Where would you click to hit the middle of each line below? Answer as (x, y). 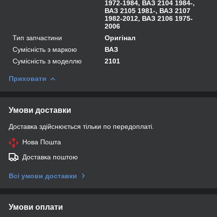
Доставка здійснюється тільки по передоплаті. (81, 126)
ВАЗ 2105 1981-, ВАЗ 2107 (148, 10)
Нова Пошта (42, 142)
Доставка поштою (50, 157)
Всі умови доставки (43, 176)
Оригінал (120, 38)
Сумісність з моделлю (47, 61)
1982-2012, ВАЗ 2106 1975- (149, 18)
